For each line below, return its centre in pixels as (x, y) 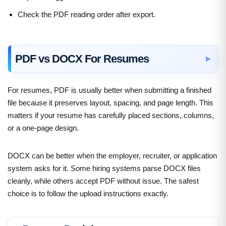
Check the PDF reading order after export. (87, 14)
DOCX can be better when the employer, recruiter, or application (112, 155)
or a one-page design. (43, 128)
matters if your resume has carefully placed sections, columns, (111, 115)
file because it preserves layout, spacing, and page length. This (110, 102)
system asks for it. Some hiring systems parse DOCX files (104, 168)
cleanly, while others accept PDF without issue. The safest (103, 181)
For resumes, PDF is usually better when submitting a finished (109, 90)
